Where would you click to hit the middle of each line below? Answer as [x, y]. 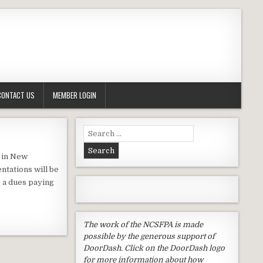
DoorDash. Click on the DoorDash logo [154, 248]
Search [96, 130]
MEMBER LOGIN [75, 95]
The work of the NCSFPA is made [143, 225]
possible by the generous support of [149, 237]
